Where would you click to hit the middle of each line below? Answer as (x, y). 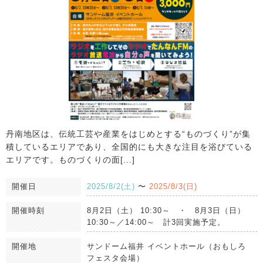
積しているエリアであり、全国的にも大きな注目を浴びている (129, 147)
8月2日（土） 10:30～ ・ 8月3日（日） (166, 211)
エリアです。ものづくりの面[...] (70, 160)
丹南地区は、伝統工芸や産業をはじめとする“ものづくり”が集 (128, 134)
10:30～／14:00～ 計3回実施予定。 (156, 222)
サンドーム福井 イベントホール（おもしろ (166, 247)
